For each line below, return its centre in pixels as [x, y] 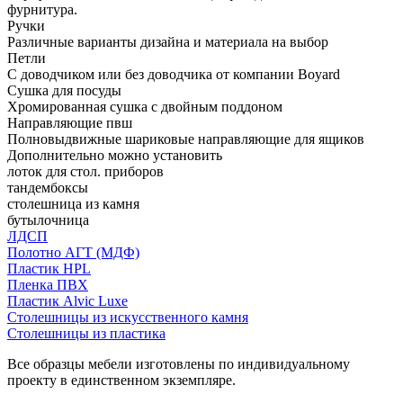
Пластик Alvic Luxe [67, 300]
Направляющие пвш [70, 122]
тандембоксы [48, 187]
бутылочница [48, 219]
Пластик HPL [49, 268]
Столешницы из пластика [86, 333]
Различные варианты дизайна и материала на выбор [168, 41]
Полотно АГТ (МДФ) [73, 252]
